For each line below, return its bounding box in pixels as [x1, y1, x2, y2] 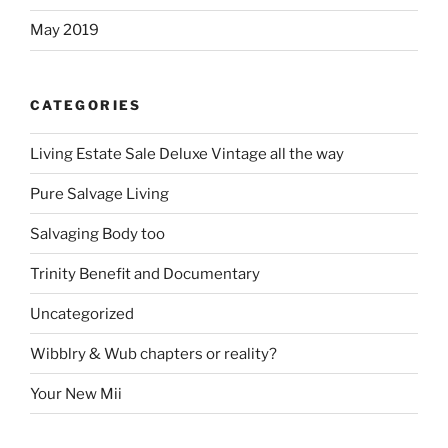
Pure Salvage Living [30, 184, 169, 203]
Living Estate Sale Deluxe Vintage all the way [30, 144, 344, 163]
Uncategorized [30, 304, 134, 323]
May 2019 [30, 21, 99, 40]
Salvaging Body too [30, 224, 165, 243]
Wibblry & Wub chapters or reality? [30, 344, 277, 363]
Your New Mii [30, 384, 122, 403]
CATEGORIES [30, 96, 142, 113]
